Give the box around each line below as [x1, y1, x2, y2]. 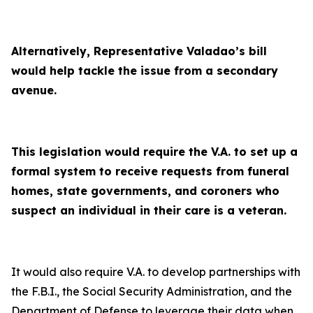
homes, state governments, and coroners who [11, 184, 279, 198]
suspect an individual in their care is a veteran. [11, 203, 286, 217]
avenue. [11, 83, 57, 97]
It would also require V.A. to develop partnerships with [11, 265, 300, 279]
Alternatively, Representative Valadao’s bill [11, 44, 267, 58]
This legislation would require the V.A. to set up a [11, 145, 298, 159]
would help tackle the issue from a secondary [11, 64, 278, 78]
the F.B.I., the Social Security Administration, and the [11, 284, 292, 298]
